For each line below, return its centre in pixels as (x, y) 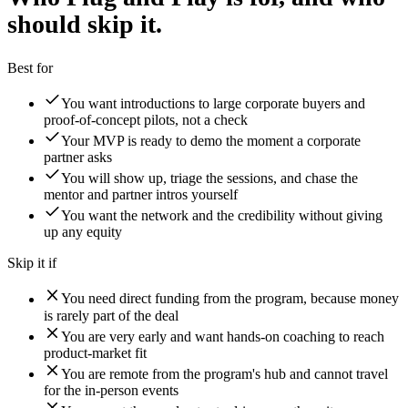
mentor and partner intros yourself (141, 195)
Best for (30, 67)
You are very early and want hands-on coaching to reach (223, 336)
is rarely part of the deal (111, 315)
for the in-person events (111, 390)
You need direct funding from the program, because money (230, 299)
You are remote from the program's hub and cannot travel (225, 374)
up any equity (83, 232)
